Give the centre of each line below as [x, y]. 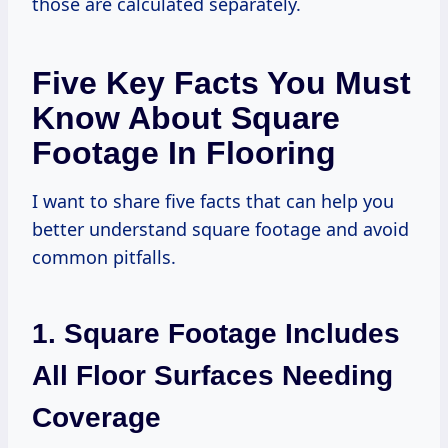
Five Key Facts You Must [221, 82]
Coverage [96, 417]
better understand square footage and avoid [220, 228]
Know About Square [186, 117]
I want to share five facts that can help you [213, 200]
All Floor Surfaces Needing [212, 375]
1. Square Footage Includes [216, 333]
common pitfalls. [104, 256]
